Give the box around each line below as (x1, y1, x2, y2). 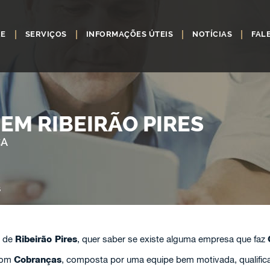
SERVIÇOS (25, 30, 67, 39)
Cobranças (13, 254, 61, 265)
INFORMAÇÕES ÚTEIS (86, 30, 174, 39)
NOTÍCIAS (192, 30, 233, 39)
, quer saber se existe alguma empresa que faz (77, 234, 268, 244)
